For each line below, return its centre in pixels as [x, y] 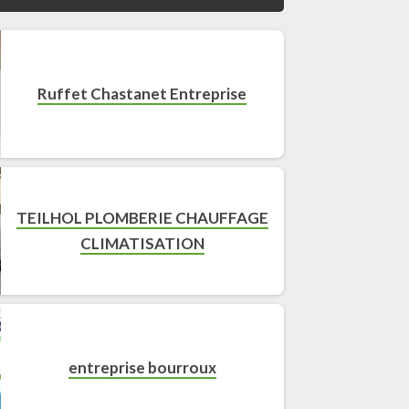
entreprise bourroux [142, 367]
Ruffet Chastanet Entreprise [142, 93]
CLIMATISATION [142, 243]
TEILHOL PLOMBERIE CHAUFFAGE [142, 217]
